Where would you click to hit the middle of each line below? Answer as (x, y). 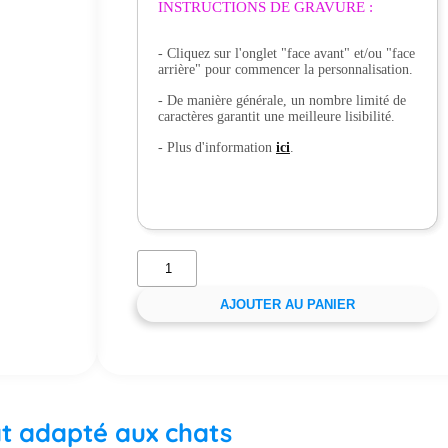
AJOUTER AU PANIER (287, 304)
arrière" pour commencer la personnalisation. (285, 69)
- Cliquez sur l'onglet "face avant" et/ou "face (286, 53)
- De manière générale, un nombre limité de (281, 100)
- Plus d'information (216, 147)
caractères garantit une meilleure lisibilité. (276, 116)
